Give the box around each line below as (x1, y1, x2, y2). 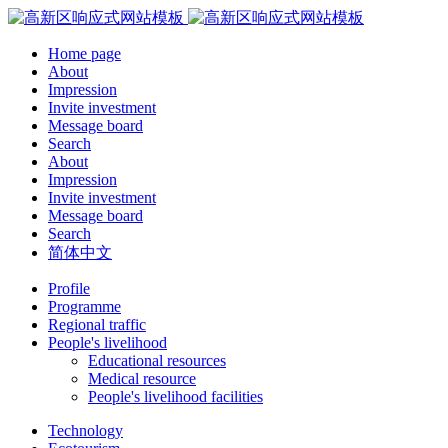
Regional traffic (48, 316, 146, 333)
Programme (48, 298, 121, 315)
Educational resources (88, 352, 226, 369)
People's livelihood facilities (88, 388, 263, 405)
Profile (48, 280, 90, 297)
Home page (48, 45, 121, 62)
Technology (48, 422, 123, 439)
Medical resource (88, 370, 196, 387)
